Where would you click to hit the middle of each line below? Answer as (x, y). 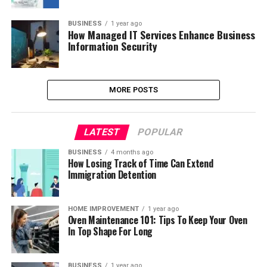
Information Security (112, 46)
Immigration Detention (112, 175)
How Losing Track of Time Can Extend (140, 163)
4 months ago (132, 152)
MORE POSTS (133, 90)
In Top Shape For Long (110, 231)
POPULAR (161, 132)
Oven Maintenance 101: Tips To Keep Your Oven (157, 220)
